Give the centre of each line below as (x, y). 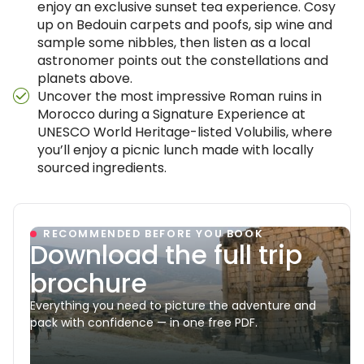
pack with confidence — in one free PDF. (144, 323)
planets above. (85, 78)
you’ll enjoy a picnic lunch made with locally (175, 150)
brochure (89, 283)
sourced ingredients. (102, 168)
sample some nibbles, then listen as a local (174, 43)
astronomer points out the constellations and (183, 61)
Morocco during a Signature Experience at (171, 114)
